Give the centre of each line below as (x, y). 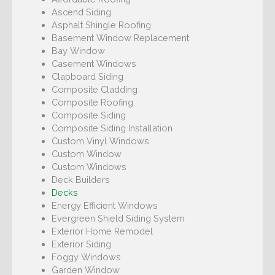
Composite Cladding (94, 90)
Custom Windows (89, 167)
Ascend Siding (81, 12)
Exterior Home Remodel (102, 231)
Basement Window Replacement (120, 38)
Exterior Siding (81, 244)
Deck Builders (80, 180)
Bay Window (78, 51)
